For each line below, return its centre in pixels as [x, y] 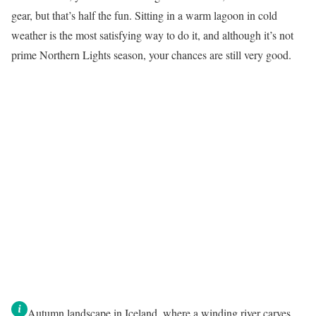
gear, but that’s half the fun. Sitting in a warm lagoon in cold [144, 15]
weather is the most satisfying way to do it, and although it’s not [152, 35]
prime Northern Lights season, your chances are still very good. [151, 54]
